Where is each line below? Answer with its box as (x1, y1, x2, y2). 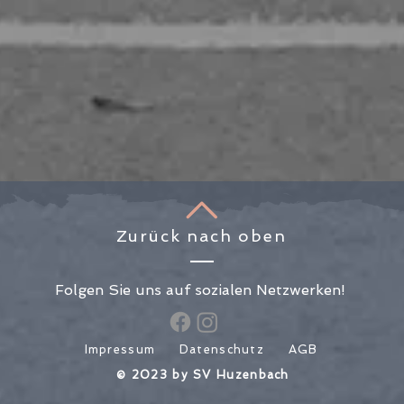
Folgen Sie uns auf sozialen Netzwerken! (55, 281, 345, 298)
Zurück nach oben (115, 226, 287, 245)
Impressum (84, 343, 156, 356)
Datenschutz (179, 343, 265, 356)
